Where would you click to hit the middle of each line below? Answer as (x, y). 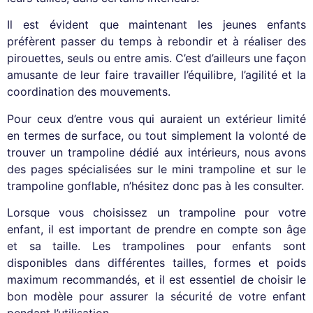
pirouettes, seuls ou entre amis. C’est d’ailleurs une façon (156, 58)
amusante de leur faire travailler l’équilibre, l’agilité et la (156, 75)
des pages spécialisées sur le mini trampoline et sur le (156, 169)
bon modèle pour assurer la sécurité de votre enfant (156, 296)
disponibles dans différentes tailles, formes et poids (156, 262)
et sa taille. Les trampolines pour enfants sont (156, 246)
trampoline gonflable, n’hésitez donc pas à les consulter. (155, 185)
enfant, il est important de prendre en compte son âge (156, 229)
